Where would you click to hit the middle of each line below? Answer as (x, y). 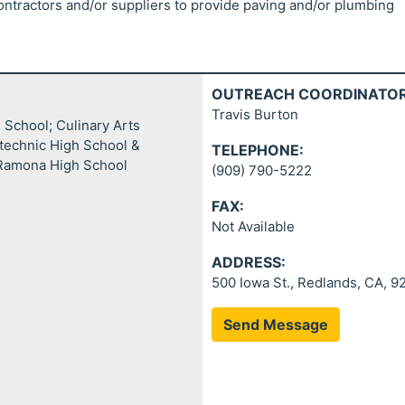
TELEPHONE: (258, 150)
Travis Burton (255, 114)
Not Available (253, 226)
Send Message (276, 325)
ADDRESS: (249, 262)
